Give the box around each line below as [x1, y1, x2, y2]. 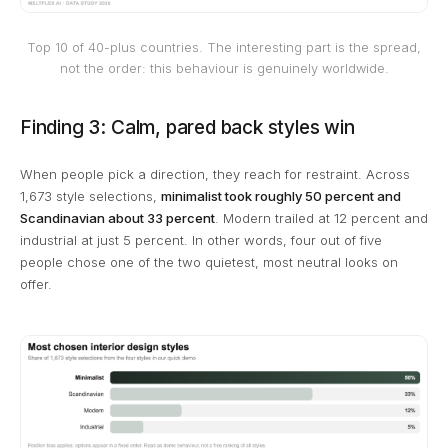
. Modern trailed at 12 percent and [215, 209, 428, 226]
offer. [20, 275, 52, 292]
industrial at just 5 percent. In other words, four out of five [20, 231, 382, 248]
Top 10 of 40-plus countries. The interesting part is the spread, [27, 39, 421, 55]
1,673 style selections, [20, 187, 161, 204]
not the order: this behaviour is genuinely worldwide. [59, 60, 389, 76]
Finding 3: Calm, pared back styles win [20, 115, 355, 139]
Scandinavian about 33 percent [20, 209, 215, 226]
